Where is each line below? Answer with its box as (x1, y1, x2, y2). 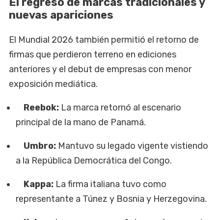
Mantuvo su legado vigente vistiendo (58, 140, 209, 152)
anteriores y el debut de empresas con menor (9, 64, 192, 75)
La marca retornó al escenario (59, 102, 182, 113)
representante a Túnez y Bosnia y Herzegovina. (16, 193, 207, 205)
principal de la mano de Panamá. (16, 117, 146, 128)
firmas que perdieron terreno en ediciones (9, 49, 176, 60)
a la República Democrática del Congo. (16, 155, 172, 166)
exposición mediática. (9, 79, 98, 90)
